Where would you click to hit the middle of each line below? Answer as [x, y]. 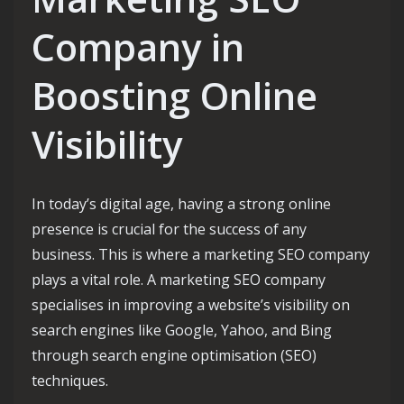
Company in [138, 47]
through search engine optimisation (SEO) [174, 356]
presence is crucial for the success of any [169, 230]
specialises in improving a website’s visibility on [191, 305]
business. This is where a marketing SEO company [201, 255]
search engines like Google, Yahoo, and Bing [182, 331]
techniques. [70, 381]
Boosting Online [174, 96]
